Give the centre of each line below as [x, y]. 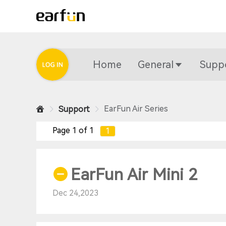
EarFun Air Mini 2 [134, 175]
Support [74, 109]
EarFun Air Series [136, 109]
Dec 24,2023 [75, 193]
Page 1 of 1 [73, 130]
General [156, 65]
